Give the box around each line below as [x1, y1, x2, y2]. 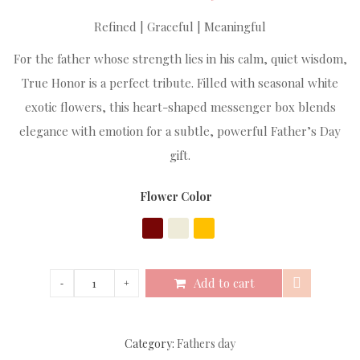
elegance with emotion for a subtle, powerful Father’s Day [19, 123, 341, 139]
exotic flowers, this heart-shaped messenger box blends [24, 99, 336, 115]
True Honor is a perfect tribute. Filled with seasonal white [22, 75, 338, 91]
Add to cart [193, 275, 255, 291]
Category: [125, 336, 177, 351]
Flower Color [140, 189, 212, 204]
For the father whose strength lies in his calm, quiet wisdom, [13, 51, 347, 67]
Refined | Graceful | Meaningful [94, 18, 266, 35]
